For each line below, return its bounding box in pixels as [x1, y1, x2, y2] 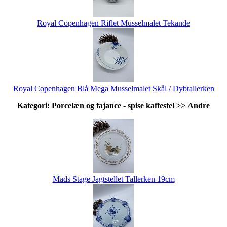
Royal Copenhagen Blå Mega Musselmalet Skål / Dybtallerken [13, 84, 214, 93]
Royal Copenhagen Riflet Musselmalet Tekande [37, 18, 190, 27]
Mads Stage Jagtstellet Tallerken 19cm [52, 174, 175, 183]
